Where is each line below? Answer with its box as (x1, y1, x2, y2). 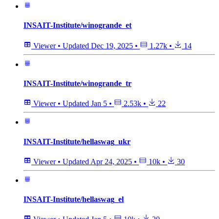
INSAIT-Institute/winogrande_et (23, 21, 131, 30)
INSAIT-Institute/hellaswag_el (23, 195, 124, 204)
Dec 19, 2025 (91, 41, 133, 50)
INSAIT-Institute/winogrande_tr (23, 79, 131, 88)
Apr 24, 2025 (90, 157, 132, 166)
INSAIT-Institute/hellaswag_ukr (23, 137, 131, 146)
